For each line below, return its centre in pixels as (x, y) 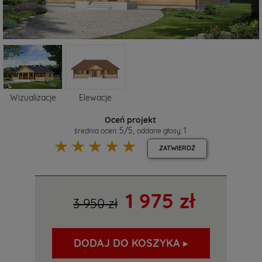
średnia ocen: (96, 130)
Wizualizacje (33, 97)
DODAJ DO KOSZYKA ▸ (131, 243)
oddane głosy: (160, 130)
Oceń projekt (130, 120)
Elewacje (95, 97)
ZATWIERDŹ (177, 148)
